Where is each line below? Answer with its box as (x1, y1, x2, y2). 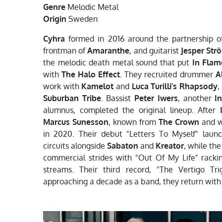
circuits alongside (43, 140, 107, 151)
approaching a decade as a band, (43, 176, 163, 186)
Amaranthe (87, 45, 130, 55)
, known (109, 116, 139, 127)
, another (177, 93, 215, 103)
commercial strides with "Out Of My (43, 152, 182, 163)
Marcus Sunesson (43, 116, 109, 127)
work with (43, 81, 82, 91)
